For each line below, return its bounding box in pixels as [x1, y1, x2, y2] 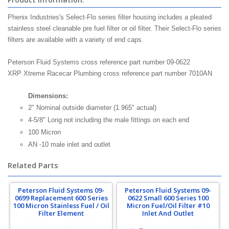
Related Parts [8, 160, 58, 170]
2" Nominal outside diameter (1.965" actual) [28, 104, 156, 111]
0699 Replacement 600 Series [14, 193, 108, 202]
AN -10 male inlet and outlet [28, 141, 110, 148]
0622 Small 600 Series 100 [127, 193, 209, 202]
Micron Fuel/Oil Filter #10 [126, 201, 210, 210]
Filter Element [38, 209, 84, 218]
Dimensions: [28, 92, 68, 100]
